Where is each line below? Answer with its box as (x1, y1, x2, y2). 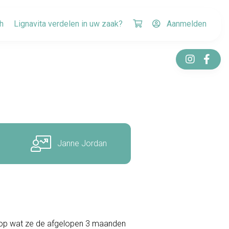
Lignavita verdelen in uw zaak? (14, 19, 123, 29)
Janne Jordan (57, 139, 107, 148)
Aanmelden (167, 19, 207, 29)
